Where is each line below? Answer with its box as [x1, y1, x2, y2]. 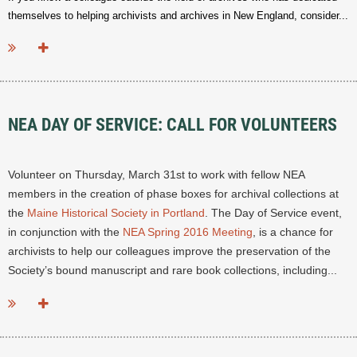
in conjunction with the [8, 226, 123, 239]
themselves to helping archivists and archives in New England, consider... [8, 10, 348, 22]
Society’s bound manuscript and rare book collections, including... [8, 264, 337, 277]
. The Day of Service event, [205, 206, 342, 220]
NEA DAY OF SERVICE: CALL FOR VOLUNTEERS [8, 115, 337, 135]
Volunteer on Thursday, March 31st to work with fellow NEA [8, 168, 304, 182]
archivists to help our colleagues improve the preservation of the [8, 245, 331, 258]
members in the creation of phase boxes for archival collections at [8, 187, 339, 201]
